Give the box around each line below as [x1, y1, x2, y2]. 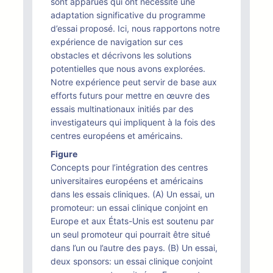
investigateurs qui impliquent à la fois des [51, 117, 215, 127]
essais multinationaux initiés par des [51, 104, 193, 114]
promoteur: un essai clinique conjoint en [51, 202, 208, 213]
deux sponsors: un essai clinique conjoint [51, 256, 213, 266]
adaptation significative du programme [51, 10, 205, 20]
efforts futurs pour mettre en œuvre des [51, 90, 210, 101]
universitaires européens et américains [51, 175, 203, 186]
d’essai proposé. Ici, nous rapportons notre [51, 23, 220, 34]
